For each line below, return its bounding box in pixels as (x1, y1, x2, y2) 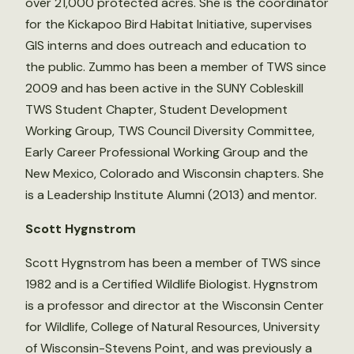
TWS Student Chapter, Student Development (25, 100, 288, 118)
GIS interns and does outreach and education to (25, 36, 307, 54)
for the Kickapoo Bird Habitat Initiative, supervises (25, 15, 312, 32)
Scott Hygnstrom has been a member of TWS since (25, 254, 321, 271)
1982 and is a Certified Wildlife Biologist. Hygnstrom (25, 275, 318, 292)
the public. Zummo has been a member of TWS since (25, 58, 326, 75)
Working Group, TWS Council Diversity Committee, (25, 122, 314, 139)
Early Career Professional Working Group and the (25, 143, 308, 160)
